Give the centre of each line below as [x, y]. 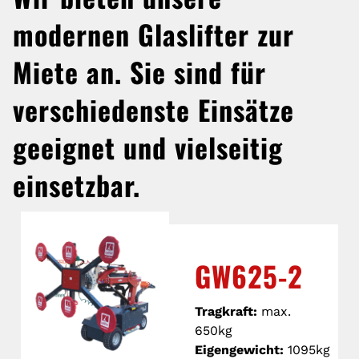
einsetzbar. [77, 185]
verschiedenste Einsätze [153, 110]
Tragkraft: [226, 312]
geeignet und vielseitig [148, 147]
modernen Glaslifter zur [153, 34]
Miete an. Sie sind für [139, 72]
